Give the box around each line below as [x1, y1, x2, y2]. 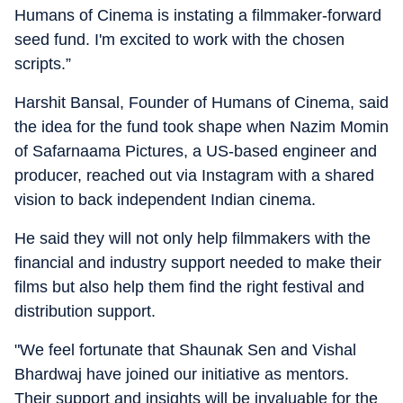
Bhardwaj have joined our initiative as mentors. [14, 365, 349, 383]
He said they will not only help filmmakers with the [14, 229, 371, 247]
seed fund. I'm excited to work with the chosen [14, 31, 345, 49]
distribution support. [14, 302, 156, 320]
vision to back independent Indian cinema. [14, 191, 316, 209]
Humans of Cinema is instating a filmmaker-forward [14, 6, 381, 24]
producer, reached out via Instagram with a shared [14, 166, 374, 184]
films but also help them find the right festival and [14, 278, 364, 296]
